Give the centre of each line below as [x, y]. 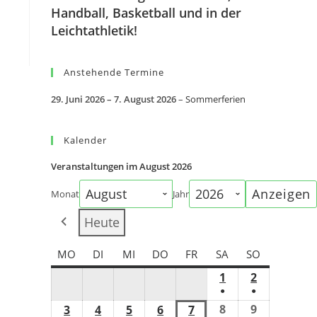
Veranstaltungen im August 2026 [122, 166]
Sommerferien [216, 99]
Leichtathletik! [94, 30]
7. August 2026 [145, 99]
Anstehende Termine [114, 72]
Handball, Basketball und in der [146, 13]
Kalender [86, 140]
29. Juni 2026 [78, 99]
